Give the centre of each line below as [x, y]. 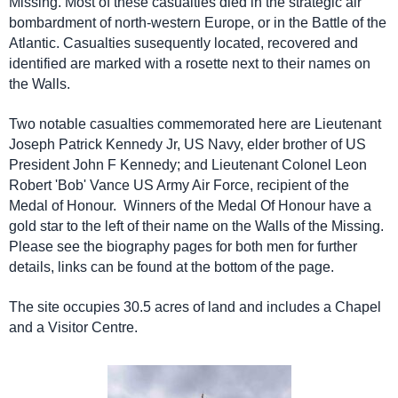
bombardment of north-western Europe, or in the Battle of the [198, 23]
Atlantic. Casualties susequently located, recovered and [183, 43]
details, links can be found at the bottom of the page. [173, 267]
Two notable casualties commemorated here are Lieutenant [195, 124]
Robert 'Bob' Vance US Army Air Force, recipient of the [179, 185]
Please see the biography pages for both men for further [183, 247]
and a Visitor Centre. [75, 327]
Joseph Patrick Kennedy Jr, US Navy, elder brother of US [187, 144]
